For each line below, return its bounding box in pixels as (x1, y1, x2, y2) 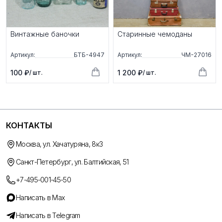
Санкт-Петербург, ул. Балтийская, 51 (16, 157, 129, 166)
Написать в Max (16, 193, 65, 202)
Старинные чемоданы (117, 29, 192, 38)
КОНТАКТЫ (6, 120, 52, 130)
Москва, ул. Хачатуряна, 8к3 (16, 139, 103, 148)
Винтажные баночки (10, 29, 79, 38)
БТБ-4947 (74, 51, 105, 58)
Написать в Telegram (16, 211, 80, 220)
